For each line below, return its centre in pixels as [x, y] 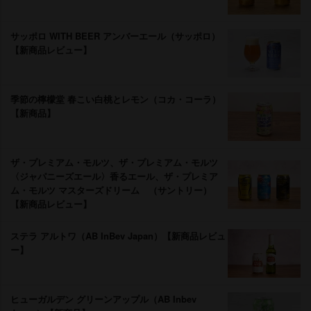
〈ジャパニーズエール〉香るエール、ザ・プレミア [114, 176]
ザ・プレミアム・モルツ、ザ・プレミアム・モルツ [114, 162]
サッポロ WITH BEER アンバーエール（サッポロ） [115, 35]
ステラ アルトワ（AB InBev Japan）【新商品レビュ [118, 235]
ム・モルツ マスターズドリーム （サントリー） [111, 190]
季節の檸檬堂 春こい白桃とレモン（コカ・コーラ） [116, 99]
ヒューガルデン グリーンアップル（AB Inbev [103, 299]
